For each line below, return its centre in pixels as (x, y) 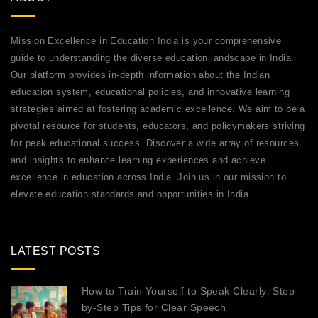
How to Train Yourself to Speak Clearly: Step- (190, 291)
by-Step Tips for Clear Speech (154, 308)
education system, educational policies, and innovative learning (150, 92)
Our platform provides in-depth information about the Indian (141, 75)
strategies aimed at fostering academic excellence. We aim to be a (158, 109)
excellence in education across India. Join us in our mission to (149, 177)
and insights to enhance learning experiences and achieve (138, 160)
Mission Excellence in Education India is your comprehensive (146, 41)
